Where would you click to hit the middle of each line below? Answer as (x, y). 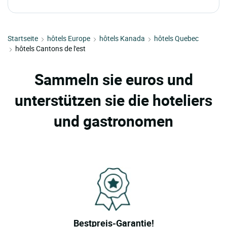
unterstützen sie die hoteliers (113, 100)
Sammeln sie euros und (113, 80)
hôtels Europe (69, 39)
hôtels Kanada (122, 39)
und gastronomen (113, 121)
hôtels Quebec (176, 39)
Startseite (23, 39)
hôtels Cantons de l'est (50, 49)
